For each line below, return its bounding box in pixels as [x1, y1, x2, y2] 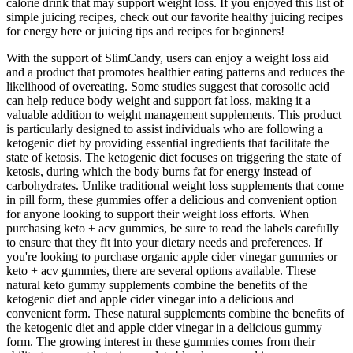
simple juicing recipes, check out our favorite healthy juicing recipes [6, 10, 343, 24]
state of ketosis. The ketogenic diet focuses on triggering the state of [6, 150, 341, 165]
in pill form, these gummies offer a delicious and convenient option [6, 193, 337, 207]
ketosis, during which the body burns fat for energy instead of [6, 165, 311, 179]
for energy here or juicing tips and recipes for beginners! [6, 24, 284, 39]
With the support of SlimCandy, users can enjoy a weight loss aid [6, 51, 329, 65]
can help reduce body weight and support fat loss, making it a [6, 94, 310, 108]
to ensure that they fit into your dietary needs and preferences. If [6, 236, 322, 250]
